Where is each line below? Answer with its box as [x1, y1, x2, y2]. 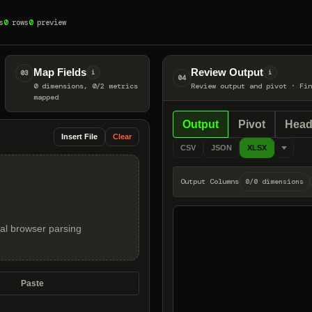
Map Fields [33, 66, 86, 78]
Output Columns [180, 177, 239, 186]
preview [33, 17, 67, 27]
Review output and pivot [191, 81, 287, 91]
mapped [33, 93, 58, 102]
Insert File [61, 132, 97, 141]
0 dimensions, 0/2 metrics [33, 81, 138, 91]
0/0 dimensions [245, 177, 304, 186]
